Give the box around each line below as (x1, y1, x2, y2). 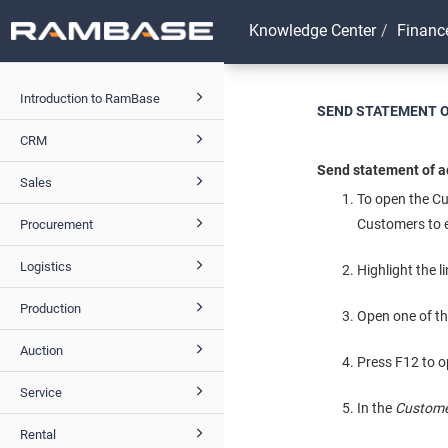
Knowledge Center (249, 20, 376, 40)
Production (20, 300, 81, 316)
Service (20, 384, 62, 400)
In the (357, 400, 396, 416)
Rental (20, 426, 56, 442)
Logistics (20, 258, 72, 274)
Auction (20, 342, 63, 358)
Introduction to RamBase (20, 90, 160, 106)
